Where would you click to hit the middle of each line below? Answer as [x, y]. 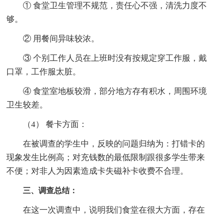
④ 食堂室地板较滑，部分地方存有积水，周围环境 [107, 91]
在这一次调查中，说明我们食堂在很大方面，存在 [106, 210]
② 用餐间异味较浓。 [53, 38]
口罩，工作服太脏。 [44, 72]
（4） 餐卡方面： [47, 124]
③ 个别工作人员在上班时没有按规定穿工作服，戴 [107, 58]
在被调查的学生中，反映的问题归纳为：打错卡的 [106, 144]
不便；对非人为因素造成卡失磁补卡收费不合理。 [98, 171]
